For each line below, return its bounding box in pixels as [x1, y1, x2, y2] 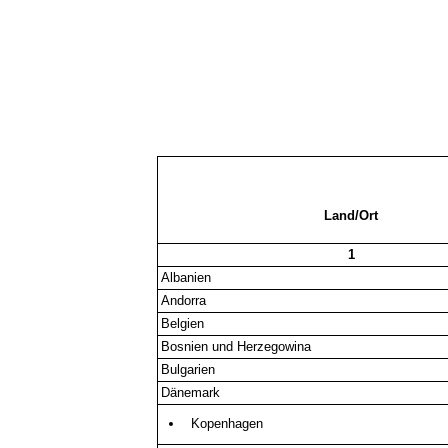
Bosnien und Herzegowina [161, 338, 312, 354]
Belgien [161, 315, 205, 331]
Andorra [161, 292, 207, 308]
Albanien [161, 269, 212, 285]
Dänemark [161, 384, 221, 400]
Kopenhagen [190, 415, 263, 431]
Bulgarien [161, 361, 216, 377]
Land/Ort [324, 207, 379, 223]
